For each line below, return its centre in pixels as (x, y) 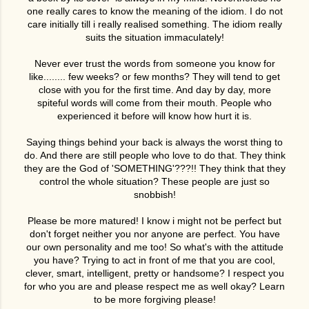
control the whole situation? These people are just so (154, 181)
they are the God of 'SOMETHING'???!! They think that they (154, 168)
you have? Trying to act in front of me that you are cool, (154, 260)
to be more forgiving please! (154, 299)
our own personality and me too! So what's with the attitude (154, 247)
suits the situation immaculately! (154, 37)
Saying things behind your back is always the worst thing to (154, 142)
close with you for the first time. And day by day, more (154, 90)
